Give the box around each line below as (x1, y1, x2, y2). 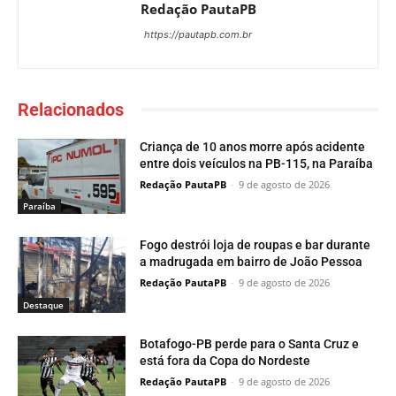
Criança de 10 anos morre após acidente (140, 139, 366, 154)
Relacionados (18, 98, 124, 120)
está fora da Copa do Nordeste (140, 354, 311, 369)
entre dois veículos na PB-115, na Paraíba (140, 156, 374, 171)
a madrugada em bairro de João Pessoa (140, 255, 363, 270)
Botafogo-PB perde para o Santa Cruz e (140, 337, 360, 352)
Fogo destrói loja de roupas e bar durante (140, 238, 371, 253)
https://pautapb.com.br (144, 27, 252, 41)
